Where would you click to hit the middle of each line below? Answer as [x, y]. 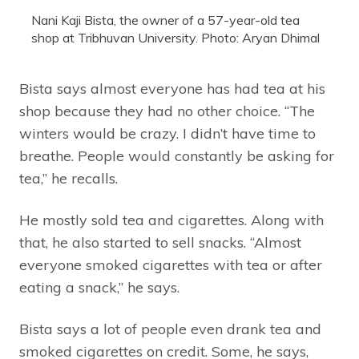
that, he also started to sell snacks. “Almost [160, 243]
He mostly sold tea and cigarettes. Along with [171, 220]
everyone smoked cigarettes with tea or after [171, 265]
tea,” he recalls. [69, 179]
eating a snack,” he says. [99, 288]
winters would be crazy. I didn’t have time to [167, 134]
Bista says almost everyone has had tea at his [172, 89]
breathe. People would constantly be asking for [177, 156]
